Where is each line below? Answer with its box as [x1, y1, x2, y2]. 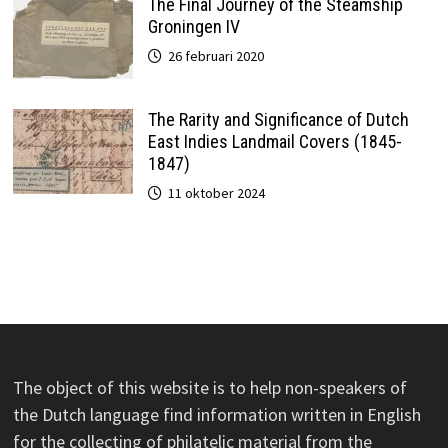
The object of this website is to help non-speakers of [12, 375, 407, 399]
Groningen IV [147, 15, 240, 37]
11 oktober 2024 [167, 183, 265, 202]
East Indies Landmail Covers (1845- [147, 130, 402, 152]
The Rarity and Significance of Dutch [147, 108, 409, 130]
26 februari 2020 [167, 46, 264, 65]
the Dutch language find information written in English [12, 402, 421, 426]
